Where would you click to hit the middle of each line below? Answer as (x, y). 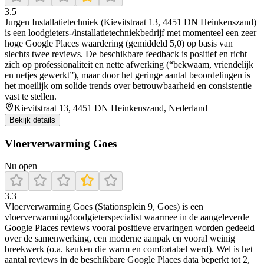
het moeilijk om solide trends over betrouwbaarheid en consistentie (128, 85)
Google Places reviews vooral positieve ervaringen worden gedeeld (130, 228)
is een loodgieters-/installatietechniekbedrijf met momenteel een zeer (131, 32)
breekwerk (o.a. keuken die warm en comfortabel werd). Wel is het (129, 249)
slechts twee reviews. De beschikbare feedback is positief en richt (126, 54)
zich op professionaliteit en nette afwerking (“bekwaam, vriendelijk (129, 64)
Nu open (21, 166)
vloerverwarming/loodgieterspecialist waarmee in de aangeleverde (127, 217)
